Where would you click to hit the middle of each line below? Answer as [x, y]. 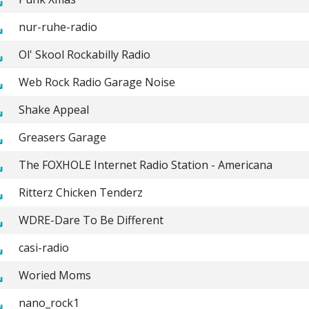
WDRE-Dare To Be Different [91, 220]
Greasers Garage [62, 137]
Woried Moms [54, 275]
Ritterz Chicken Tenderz [80, 192]
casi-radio [43, 247]
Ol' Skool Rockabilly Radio [84, 54]
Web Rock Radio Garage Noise [97, 82]
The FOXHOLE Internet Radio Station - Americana [145, 165]
